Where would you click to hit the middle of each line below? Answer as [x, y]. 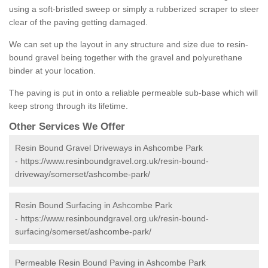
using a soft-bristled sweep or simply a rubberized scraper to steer [134, 9]
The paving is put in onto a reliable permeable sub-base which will [133, 93]
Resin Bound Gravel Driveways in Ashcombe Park [109, 148]
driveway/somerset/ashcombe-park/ [83, 174]
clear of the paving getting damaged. [78, 22]
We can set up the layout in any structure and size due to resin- [129, 45]
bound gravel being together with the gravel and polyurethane [126, 58]
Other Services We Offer [67, 127]
